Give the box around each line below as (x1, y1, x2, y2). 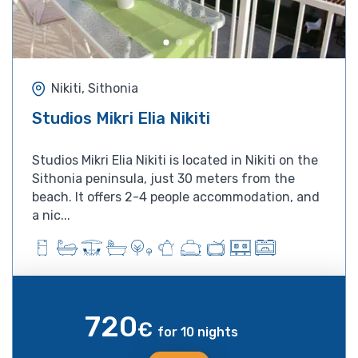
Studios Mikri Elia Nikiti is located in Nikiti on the (32, 152, 318, 168)
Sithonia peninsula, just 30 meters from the (32, 170, 295, 186)
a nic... (32, 207, 70, 223)
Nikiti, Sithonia (51, 81, 138, 97)
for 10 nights (157, 324, 238, 340)
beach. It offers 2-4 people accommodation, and (32, 189, 320, 205)
